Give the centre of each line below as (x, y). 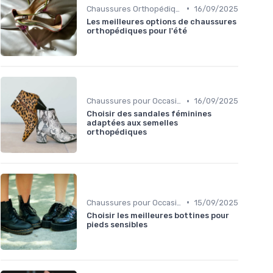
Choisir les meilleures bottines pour (158, 215)
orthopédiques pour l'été (137, 30)
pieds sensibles (117, 224)
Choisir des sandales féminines (149, 114)
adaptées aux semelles (132, 123)
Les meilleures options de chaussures (161, 21)
